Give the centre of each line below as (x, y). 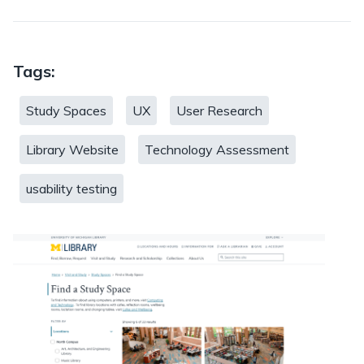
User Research (219, 111)
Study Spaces (66, 111)
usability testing (71, 189)
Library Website (72, 150)
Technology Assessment (217, 150)
